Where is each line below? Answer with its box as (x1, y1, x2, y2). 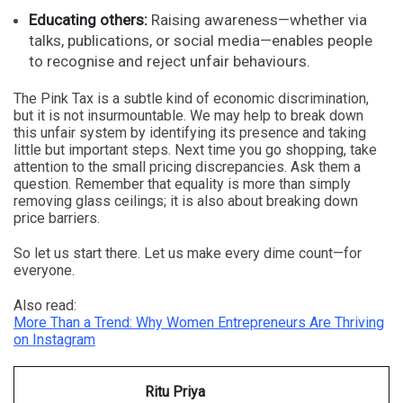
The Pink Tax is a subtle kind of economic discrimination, (13, 90, 369, 108)
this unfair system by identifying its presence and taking (13, 124, 366, 142)
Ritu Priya (145, 383, 205, 401)
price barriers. (13, 210, 100, 228)
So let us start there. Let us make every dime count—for (13, 245, 362, 263)
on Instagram (13, 331, 95, 349)
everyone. (13, 262, 75, 280)
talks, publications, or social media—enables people (29, 31, 372, 50)
